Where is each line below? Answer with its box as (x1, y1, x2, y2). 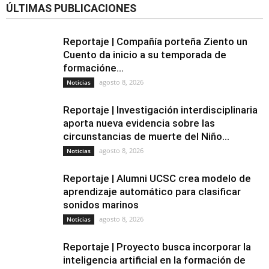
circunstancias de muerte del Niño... (63, 130, 229, 142)
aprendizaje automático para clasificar (63, 186, 241, 198)
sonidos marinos (63, 199, 139, 211)
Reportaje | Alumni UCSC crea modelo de (63, 172, 251, 184)
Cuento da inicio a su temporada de (63, 49, 226, 61)
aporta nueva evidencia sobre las (63, 117, 215, 129)
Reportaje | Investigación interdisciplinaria (63, 104, 258, 116)
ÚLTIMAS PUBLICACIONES (6, 2, 136, 14)
